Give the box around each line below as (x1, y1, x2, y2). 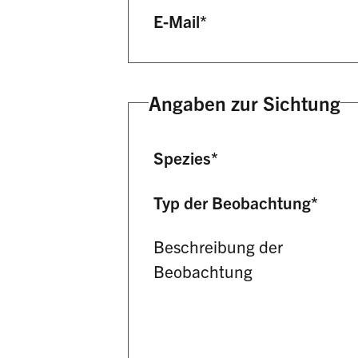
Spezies (153, 147, 212, 169)
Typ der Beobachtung (153, 191, 312, 213)
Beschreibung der (153, 235, 284, 257)
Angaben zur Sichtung (148, 89, 340, 115)
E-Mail (153, 10, 201, 32)
